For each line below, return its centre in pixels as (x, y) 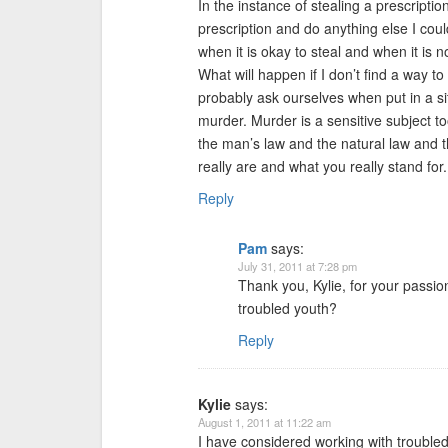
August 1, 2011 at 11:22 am (264, 422)
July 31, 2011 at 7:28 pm (297, 266)
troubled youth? (287, 308)
